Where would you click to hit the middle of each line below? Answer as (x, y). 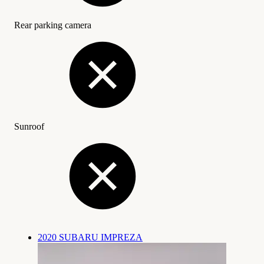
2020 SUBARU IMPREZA (90, 237)
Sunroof (29, 126)
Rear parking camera (53, 25)
